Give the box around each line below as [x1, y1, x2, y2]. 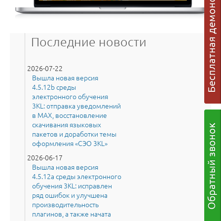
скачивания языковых [32, 119, 101, 129]
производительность [32, 199, 99, 209]
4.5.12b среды [32, 81, 76, 92]
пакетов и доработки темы [32, 128, 116, 139]
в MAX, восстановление [32, 110, 107, 120]
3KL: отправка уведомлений [32, 100, 121, 110]
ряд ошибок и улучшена [32, 189, 108, 200]
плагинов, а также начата [32, 208, 111, 219]
